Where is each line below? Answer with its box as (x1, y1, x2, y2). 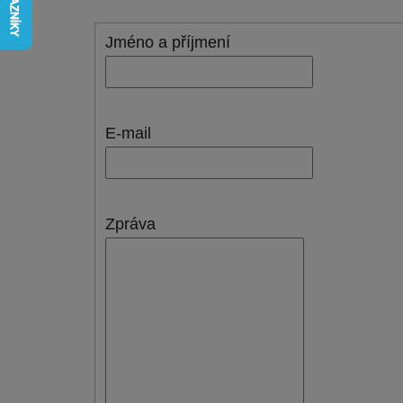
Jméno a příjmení (105, 32, 231, 51)
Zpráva (105, 214, 157, 233)
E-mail (105, 123, 152, 142)
